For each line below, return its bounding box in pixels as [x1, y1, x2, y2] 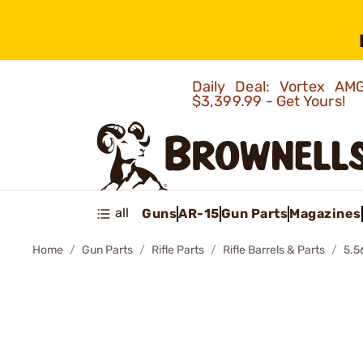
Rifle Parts [152, 243, 204, 257]
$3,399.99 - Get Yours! [191, 92, 349, 110]
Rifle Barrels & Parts [223, 243, 325, 257]
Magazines [289, 205, 361, 221]
